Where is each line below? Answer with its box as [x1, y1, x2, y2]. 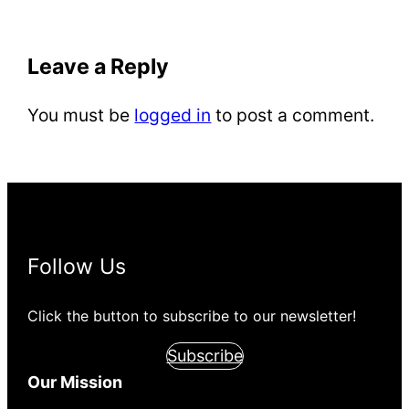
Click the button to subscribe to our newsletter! [27, 306, 357, 325]
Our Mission [27, 372, 123, 392]
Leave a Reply [27, 53, 170, 79]
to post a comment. [211, 104, 375, 127]
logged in [134, 104, 212, 127]
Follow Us [27, 253, 127, 279]
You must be [27, 104, 135, 127]
